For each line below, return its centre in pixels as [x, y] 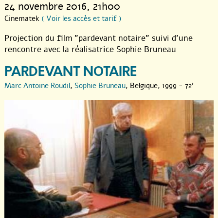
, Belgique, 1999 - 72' [160, 85]
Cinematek [23, 18]
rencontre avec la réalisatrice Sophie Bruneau [90, 49]
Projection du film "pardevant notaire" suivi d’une [99, 38]
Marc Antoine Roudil [37, 85]
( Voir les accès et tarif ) [82, 18]
